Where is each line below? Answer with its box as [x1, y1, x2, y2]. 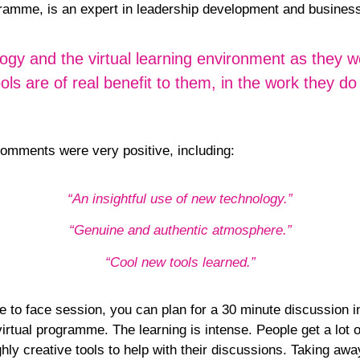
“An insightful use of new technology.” [67, 190, 292, 207]
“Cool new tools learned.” [104, 254, 256, 270]
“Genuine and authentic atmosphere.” [68, 223, 292, 239]
